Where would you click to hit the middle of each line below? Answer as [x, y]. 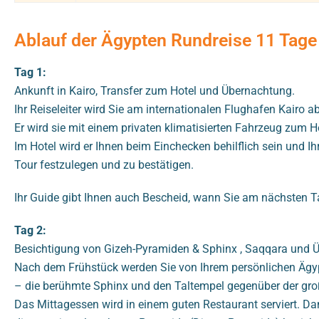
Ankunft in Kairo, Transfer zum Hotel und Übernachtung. [155, 91]
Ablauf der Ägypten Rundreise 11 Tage [166, 41]
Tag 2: [30, 231]
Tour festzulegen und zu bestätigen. [104, 165]
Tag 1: [30, 73]
